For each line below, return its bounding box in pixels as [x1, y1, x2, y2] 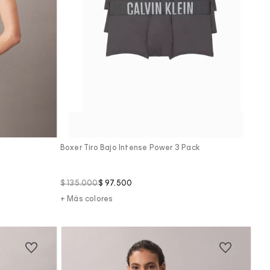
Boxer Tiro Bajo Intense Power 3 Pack [60, 145, 200, 152]
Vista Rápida [130, 108, 182, 116]
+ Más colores [60, 196, 113, 204]
